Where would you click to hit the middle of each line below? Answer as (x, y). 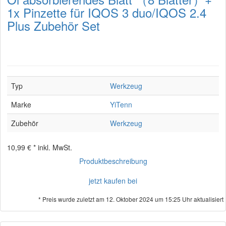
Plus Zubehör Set (53, 25)
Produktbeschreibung (113, 161)
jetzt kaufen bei (113, 181)
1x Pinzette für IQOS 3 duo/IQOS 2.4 (107, 12)
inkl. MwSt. (55, 147)
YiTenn (121, 104)
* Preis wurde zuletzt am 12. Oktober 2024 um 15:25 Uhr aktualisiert (131, 199)
